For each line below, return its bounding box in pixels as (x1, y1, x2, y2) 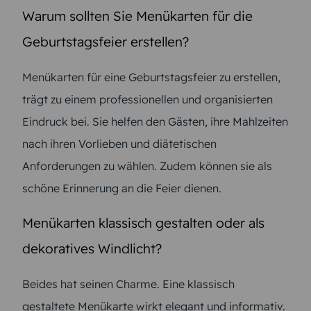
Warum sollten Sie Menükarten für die (22, 7, 253, 24)
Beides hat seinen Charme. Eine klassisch (22, 276, 235, 291)
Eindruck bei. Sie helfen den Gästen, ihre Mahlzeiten (22, 114, 288, 128)
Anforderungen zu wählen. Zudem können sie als (22, 158, 272, 173)
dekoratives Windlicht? (22, 239, 162, 257)
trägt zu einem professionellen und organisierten (22, 92, 273, 106)
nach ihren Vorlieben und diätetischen (22, 136, 217, 151)
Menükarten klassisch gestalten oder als (22, 214, 264, 231)
